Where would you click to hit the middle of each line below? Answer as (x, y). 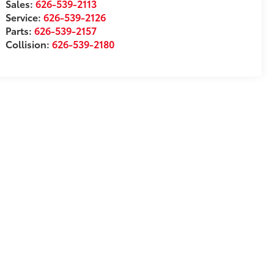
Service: (25, 17)
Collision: (29, 44)
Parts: (20, 31)
